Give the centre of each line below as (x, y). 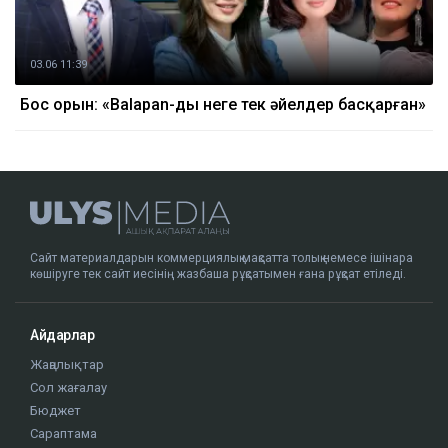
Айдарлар (62, 334)
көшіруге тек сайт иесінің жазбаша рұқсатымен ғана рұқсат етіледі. (218, 273)
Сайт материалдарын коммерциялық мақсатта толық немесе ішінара (221, 257)
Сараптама (63, 433)
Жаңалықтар (67, 364)
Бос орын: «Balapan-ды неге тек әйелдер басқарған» (223, 104)
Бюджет (55, 410)
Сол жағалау (68, 387)
